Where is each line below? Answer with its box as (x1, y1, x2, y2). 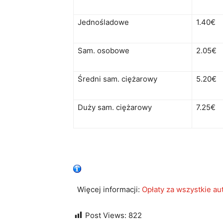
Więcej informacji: (73, 185, 142, 195)
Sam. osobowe (78, 46, 129, 56)
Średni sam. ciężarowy (78, 74, 157, 84)
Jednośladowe (78, 17, 129, 27)
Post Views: (85, 211, 126, 221)
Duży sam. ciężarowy (78, 103, 152, 112)
